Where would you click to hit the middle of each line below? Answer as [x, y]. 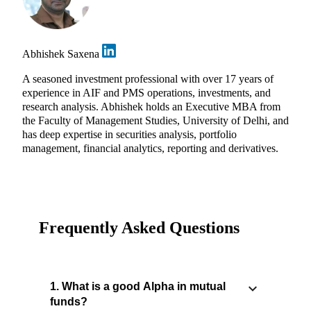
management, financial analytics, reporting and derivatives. [150, 148]
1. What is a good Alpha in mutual [138, 287]
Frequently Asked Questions [139, 228]
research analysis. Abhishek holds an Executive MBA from [151, 106]
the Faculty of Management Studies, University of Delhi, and [155, 120]
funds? [69, 302]
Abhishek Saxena [62, 53]
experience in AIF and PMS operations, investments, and [146, 92]
